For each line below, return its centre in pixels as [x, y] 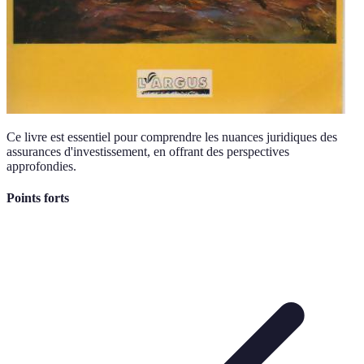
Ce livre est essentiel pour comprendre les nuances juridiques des [172, 136]
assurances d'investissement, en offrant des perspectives [148, 151]
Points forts [38, 198]
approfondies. [41, 166]
